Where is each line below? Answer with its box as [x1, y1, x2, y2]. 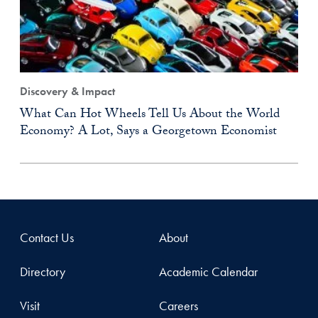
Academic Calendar [159, 263, 258, 280]
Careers [159, 297, 198, 314]
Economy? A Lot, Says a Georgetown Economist [20, 121, 277, 143]
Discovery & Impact [20, 83, 115, 99]
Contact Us [20, 229, 74, 246]
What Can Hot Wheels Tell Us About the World [20, 104, 280, 126]
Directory [20, 263, 65, 280]
